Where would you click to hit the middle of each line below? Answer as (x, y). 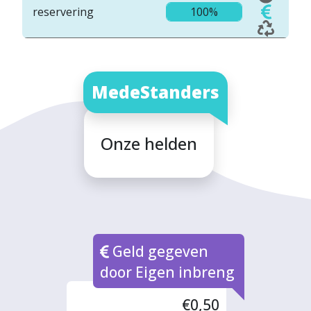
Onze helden (149, 143)
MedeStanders (155, 92)
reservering (63, 12)
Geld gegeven (159, 252)
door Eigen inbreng (168, 272)
